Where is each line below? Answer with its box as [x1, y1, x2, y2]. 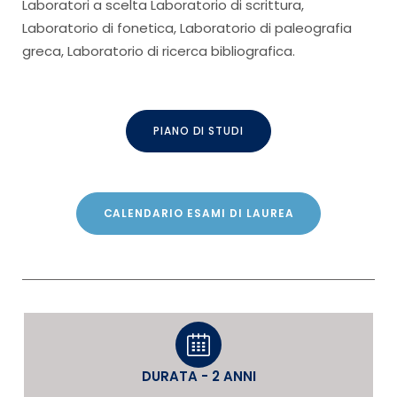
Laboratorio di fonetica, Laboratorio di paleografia [22, 19, 352, 37]
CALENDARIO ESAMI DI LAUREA [103, 205, 294, 221]
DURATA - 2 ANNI [141, 366, 256, 385]
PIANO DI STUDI [152, 122, 245, 138]
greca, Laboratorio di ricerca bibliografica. [22, 42, 295, 60]
